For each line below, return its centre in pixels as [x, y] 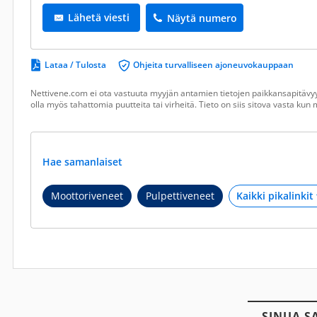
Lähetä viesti [98, 17]
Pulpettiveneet [180, 196]
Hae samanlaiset [84, 162]
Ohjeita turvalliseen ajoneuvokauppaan [213, 65]
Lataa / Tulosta [75, 65]
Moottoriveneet [87, 196]
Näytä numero [202, 18]
